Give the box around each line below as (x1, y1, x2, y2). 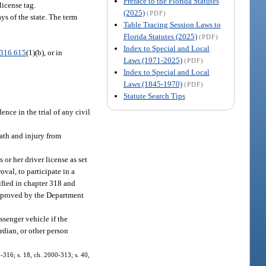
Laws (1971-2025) (123, 55, 182, 65)
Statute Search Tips (123, 91, 185, 100)
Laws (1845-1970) (123, 79, 182, 88)
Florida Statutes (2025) (123, 31, 197, 41)
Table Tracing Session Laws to (123, 20, 221, 29)
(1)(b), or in (26, 47, 63, 57)
